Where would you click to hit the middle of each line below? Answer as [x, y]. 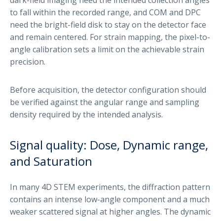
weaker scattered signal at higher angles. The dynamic [110, 211]
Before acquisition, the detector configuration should [108, 90]
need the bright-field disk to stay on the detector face [108, 24]
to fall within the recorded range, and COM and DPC [105, 12]
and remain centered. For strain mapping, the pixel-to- [110, 37]
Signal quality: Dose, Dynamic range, [109, 145]
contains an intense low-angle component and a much [110, 199]
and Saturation [51, 161]
